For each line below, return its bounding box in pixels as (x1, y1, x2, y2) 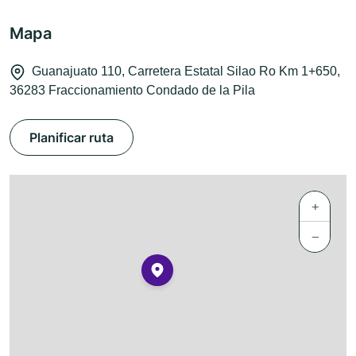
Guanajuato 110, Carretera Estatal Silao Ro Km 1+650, (32, 64, 340, 79)
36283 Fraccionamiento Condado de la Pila (10, 83, 255, 98)
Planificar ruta (29, 130, 114, 146)
